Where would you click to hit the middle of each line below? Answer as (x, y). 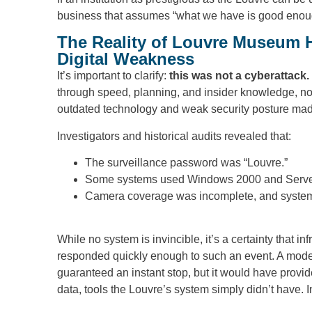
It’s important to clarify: (113, 76)
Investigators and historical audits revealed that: (174, 136)
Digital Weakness (126, 59)
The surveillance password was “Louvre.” (186, 162)
